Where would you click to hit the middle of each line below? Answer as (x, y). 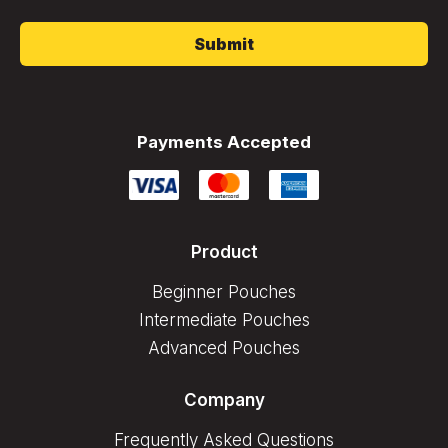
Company (224, 400)
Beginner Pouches (224, 292)
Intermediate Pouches (224, 320)
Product (224, 252)
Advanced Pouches (224, 348)
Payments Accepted (224, 142)
